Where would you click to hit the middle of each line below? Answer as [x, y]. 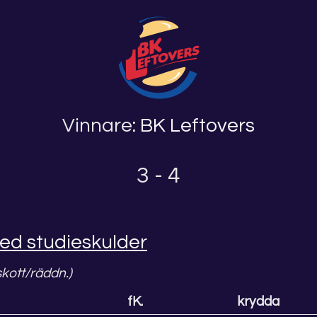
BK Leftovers [197, 125]
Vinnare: [101, 125]
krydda [258, 301]
